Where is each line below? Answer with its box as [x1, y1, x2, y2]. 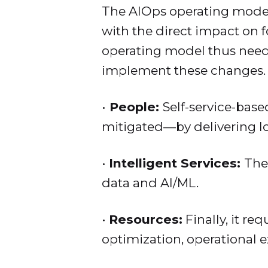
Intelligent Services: [108, 155, 244, 170]
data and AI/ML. [101, 175, 199, 190]
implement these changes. [101, 62, 266, 78]
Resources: [108, 212, 182, 227]
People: [105, 99, 163, 114]
